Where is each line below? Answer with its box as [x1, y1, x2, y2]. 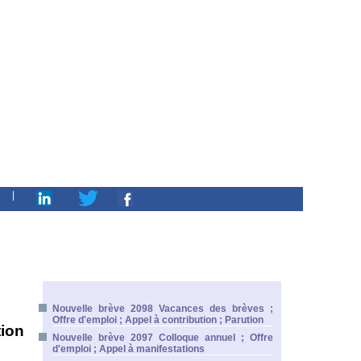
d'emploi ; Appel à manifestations [52, 343, 205, 355]
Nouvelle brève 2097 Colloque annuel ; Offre [52, 332, 273, 343]
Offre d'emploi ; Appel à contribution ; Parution [52, 314, 263, 326]
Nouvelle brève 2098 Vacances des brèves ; [52, 303, 273, 314]
